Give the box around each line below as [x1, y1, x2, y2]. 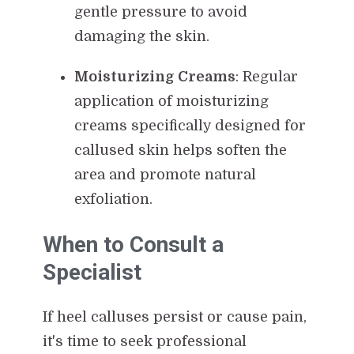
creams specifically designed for [73, 117, 306, 134]
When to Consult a [42, 231, 224, 258]
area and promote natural [73, 166, 256, 183]
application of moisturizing [73, 92, 269, 109]
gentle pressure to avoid [73, 3, 247, 20]
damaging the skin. [73, 28, 209, 44]
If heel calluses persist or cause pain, [42, 308, 307, 325]
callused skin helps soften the [73, 141, 287, 158]
